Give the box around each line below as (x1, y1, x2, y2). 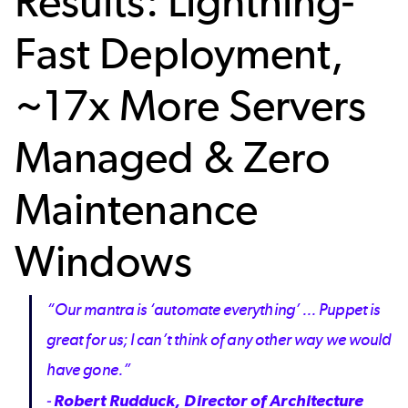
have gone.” (46, 360, 134, 381)
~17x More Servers (15, 78, 367, 131)
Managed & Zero (15, 130, 331, 183)
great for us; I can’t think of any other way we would (46, 330, 392, 351)
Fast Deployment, (15, 26, 344, 79)
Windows (15, 234, 193, 287)
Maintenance (15, 182, 258, 235)
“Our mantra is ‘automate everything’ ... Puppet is (46, 300, 380, 321)
